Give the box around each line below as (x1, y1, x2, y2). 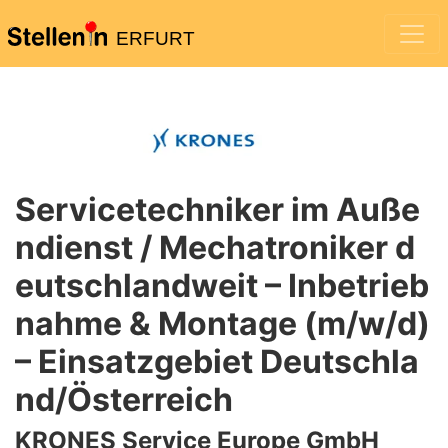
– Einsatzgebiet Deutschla (15, 342, 419, 381)
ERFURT (115, 28, 195, 49)
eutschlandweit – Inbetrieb (15, 266, 429, 305)
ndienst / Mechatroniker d (15, 228, 415, 267)
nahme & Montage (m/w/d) (15, 304, 430, 343)
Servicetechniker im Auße (15, 190, 420, 229)
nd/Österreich (15, 380, 233, 419)
